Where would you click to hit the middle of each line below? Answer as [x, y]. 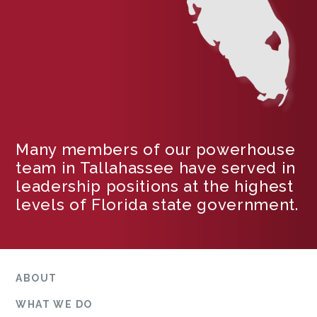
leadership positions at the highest [155, 186]
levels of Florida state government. [157, 205]
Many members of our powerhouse [156, 150]
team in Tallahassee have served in [156, 168]
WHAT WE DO [54, 305]
